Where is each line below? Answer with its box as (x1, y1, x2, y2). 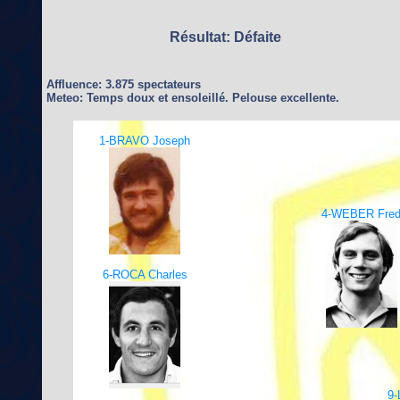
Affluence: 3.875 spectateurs (46, 78, 201, 91)
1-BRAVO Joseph (99, 134, 190, 147)
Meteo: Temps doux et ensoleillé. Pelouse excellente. (46, 91, 339, 104)
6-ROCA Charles (102, 268, 187, 281)
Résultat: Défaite (170, 29, 281, 45)
